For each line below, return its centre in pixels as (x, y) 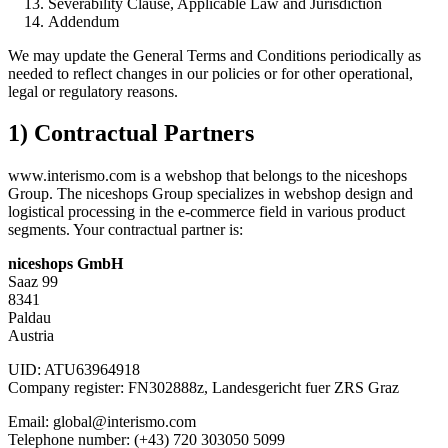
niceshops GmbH (65, 264)
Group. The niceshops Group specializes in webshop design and (210, 194)
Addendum (83, 21)
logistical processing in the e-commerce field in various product (206, 212)
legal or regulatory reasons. (93, 91)
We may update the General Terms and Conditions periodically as (214, 55)
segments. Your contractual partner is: (125, 230)
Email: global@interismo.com (102, 422)
